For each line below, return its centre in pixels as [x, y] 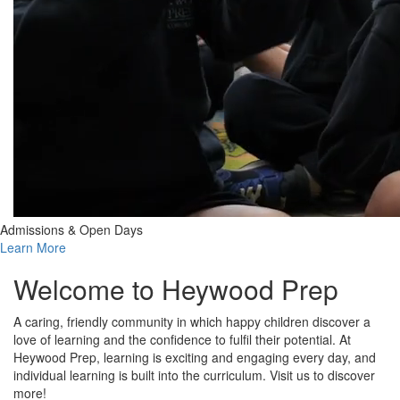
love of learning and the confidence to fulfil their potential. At [182, 340]
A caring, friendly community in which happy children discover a [192, 322]
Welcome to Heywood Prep [176, 289]
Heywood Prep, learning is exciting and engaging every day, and [195, 358]
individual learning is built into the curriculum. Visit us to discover [194, 375]
